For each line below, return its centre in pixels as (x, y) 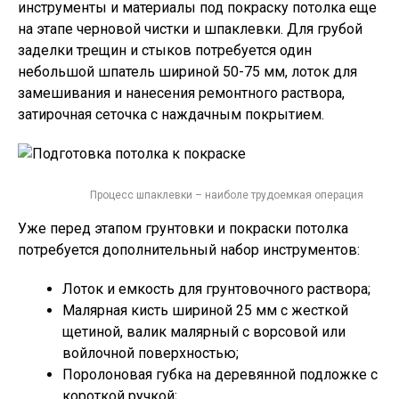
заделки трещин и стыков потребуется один (165, 51)
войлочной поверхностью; (151, 354)
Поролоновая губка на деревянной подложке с (220, 375)
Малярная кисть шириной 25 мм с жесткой (205, 311)
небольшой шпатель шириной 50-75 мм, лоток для (187, 72)
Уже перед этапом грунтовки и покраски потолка (183, 229)
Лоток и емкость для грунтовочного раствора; (216, 289)
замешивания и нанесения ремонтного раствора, (181, 94)
